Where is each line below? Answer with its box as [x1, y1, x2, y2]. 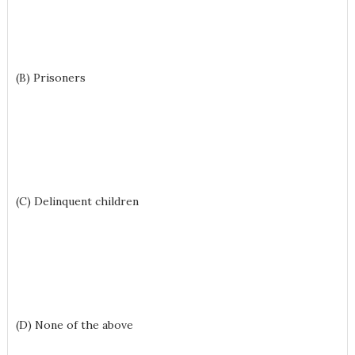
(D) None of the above [15, 318, 133, 332]
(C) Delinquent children [15, 194, 139, 208]
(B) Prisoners [15, 71, 86, 85]
